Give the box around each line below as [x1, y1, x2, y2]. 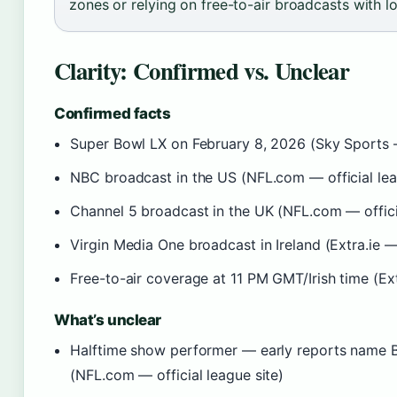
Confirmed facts [54, 105, 171, 122]
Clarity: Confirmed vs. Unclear [54, 53, 349, 88]
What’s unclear [54, 311, 162, 329]
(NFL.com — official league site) [70, 366, 284, 384]
